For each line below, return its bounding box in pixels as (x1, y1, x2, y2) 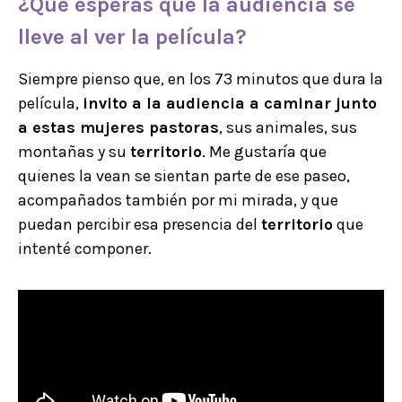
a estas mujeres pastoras (18, 117, 219, 137)
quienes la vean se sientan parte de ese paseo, (18, 165, 350, 186)
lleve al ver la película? (18, 23, 247, 49)
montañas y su (18, 141, 130, 162)
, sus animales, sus (219, 117, 357, 137)
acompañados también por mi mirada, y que (18, 189, 338, 210)
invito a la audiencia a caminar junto (83, 92, 377, 113)
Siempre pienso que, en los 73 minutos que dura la (18, 68, 383, 89)
